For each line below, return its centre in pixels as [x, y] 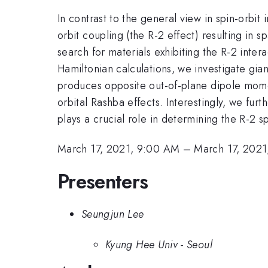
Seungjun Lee [113, 214]
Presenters [103, 181]
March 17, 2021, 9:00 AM [119, 149]
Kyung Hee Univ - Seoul [159, 244]
